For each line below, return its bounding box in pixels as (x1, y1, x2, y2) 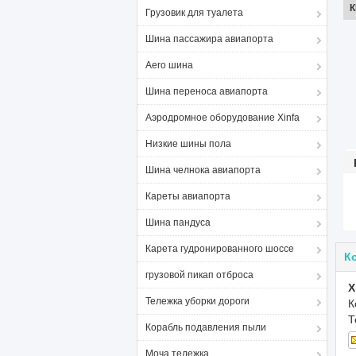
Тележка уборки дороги (145, 296, 250, 307)
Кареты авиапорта (145, 191, 230, 202)
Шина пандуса (145, 217, 211, 228)
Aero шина (145, 60, 193, 71)
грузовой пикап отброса (145, 269, 253, 281)
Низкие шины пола (145, 138, 231, 149)
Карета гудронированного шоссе (145, 243, 294, 254)
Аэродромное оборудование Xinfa (145, 112, 300, 123)
